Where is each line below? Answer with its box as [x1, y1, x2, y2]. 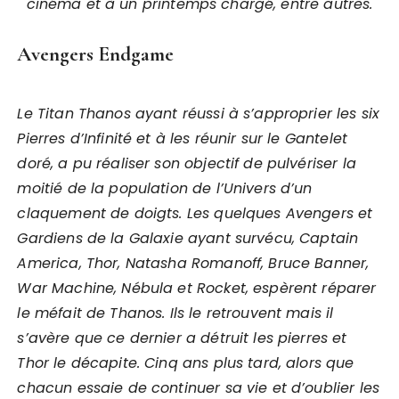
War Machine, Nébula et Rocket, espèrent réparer [17, 278, 377, 298]
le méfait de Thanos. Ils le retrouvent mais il [17, 303, 334, 323]
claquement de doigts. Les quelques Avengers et [17, 203, 373, 224]
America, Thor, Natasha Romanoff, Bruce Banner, [17, 253, 370, 273]
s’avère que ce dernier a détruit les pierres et [17, 328, 347, 348]
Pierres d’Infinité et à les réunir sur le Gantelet [17, 128, 347, 149]
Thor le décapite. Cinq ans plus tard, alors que [17, 353, 354, 373]
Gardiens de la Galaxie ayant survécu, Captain [17, 228, 359, 248]
